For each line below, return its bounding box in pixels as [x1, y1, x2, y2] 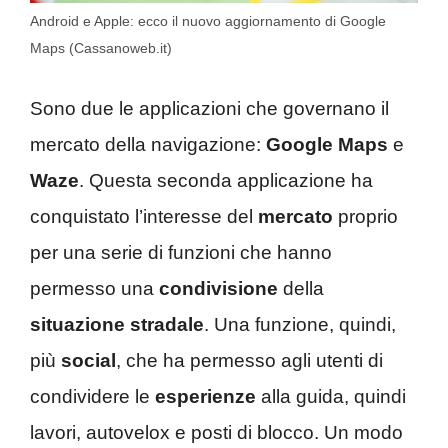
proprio [333, 205, 398, 227]
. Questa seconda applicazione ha [79, 169, 373, 191]
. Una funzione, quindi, [204, 313, 396, 335]
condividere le [30, 385, 155, 407]
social [61, 349, 116, 371]
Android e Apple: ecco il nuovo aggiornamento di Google [30, 13, 386, 30]
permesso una [30, 277, 159, 299]
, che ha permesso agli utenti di [116, 349, 383, 371]
